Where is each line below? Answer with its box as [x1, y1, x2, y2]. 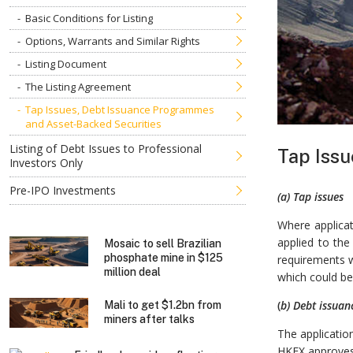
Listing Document [25, 56, 106, 71]
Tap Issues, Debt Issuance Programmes [25, 102, 214, 117]
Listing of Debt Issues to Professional [9, 140, 202, 156]
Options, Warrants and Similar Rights [25, 33, 200, 48]
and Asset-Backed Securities [25, 116, 162, 131]
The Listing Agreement [25, 79, 131, 94]
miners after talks [104, 313, 195, 326]
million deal [104, 265, 161, 278]
